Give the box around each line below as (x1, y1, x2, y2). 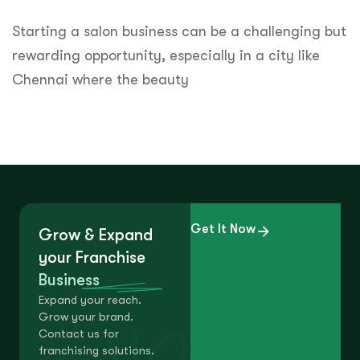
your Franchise (39, 248, 145, 268)
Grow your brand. (39, 310, 133, 324)
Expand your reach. (39, 293, 141, 307)
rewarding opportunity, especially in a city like (12, 47, 320, 64)
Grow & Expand (39, 226, 153, 245)
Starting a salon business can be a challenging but (12, 23, 346, 40)
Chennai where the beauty (12, 72, 189, 88)
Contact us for (39, 327, 119, 341)
